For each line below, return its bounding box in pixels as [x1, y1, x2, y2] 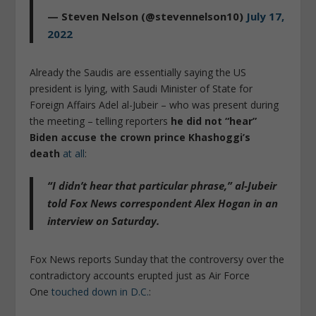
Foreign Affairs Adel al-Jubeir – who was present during [30, 97, 279, 111]
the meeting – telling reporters [30, 114, 171, 128]
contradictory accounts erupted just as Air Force [30, 269, 250, 283]
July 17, [246, 8, 285, 23]
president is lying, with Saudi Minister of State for [30, 81, 253, 95]
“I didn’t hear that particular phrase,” [47, 178, 233, 193]
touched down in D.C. [51, 285, 150, 299]
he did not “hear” [171, 114, 257, 128]
